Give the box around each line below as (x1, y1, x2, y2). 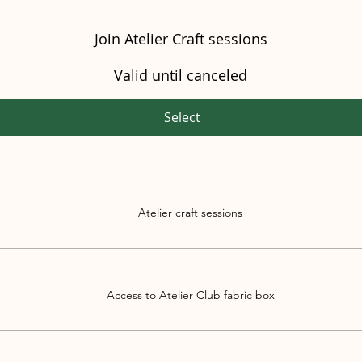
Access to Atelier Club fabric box (106, 287, 275, 302)
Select (164, 107, 201, 126)
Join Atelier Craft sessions (94, 29, 267, 49)
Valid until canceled (114, 65, 248, 85)
